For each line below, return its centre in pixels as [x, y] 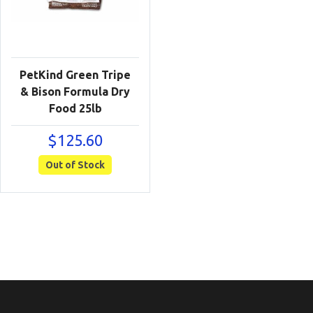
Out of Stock [75, 165]
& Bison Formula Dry [75, 91]
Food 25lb [75, 108]
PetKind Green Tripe [75, 74]
